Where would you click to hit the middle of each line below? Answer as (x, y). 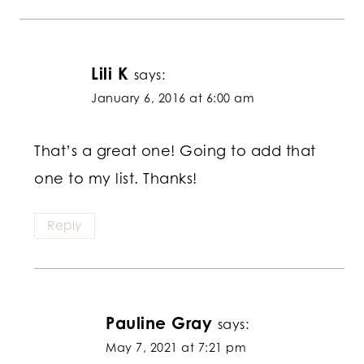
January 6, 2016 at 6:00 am (173, 97)
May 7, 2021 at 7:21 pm (176, 347)
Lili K (110, 73)
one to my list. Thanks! (116, 178)
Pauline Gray (159, 323)
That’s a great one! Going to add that (175, 151)
